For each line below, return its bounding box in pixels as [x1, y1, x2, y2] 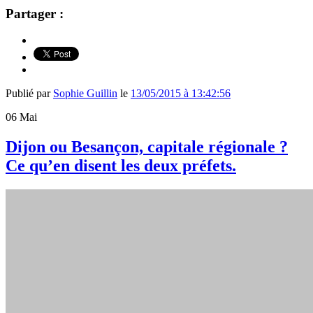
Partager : [6, 6, 64, 21]
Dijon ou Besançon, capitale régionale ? [6, 138, 288, 156]
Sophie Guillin [53, 87, 117, 100]
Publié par [6, 87, 53, 100]
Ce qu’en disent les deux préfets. [6, 156, 236, 175]
